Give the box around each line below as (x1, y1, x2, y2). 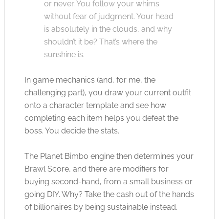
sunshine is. (44, 50, 85, 59)
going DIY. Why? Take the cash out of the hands (24, 190, 194, 199)
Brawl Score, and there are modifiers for (24, 164, 169, 174)
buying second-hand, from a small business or (24, 177, 193, 186)
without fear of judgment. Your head (44, 12, 174, 21)
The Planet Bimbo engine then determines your (24, 152, 194, 161)
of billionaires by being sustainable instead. (24, 202, 177, 212)
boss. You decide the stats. (24, 126, 119, 135)
